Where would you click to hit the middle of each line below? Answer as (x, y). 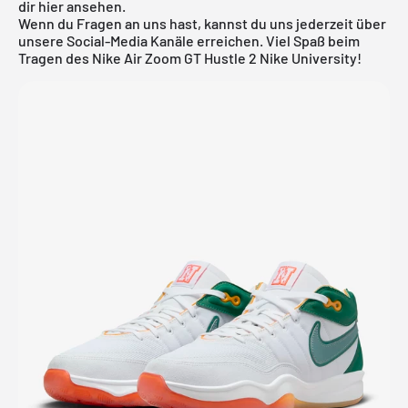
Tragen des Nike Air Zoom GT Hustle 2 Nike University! (190, 57)
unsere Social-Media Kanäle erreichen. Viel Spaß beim (189, 40)
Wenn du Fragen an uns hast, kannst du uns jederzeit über (202, 23)
